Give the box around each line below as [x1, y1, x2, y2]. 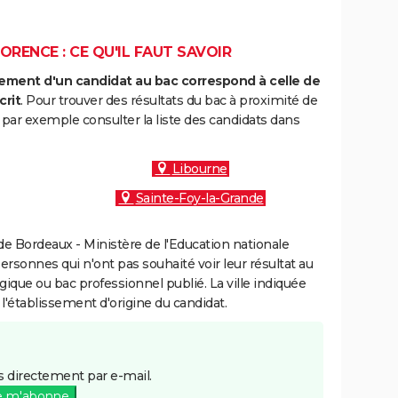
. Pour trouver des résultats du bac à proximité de [20, 92, 317, 108]
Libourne [171, 161, 227, 177]
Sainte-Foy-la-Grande [135, 190, 264, 206]
